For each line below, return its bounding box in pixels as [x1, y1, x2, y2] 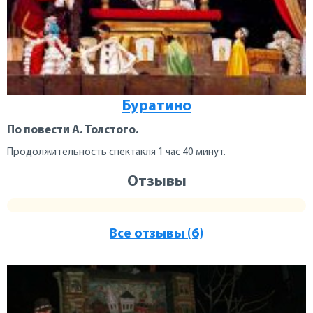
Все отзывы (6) [110, 227, 203, 241]
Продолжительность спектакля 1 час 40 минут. [7, 147, 226, 158]
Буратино [122, 98, 191, 115]
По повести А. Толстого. [7, 124, 138, 136]
